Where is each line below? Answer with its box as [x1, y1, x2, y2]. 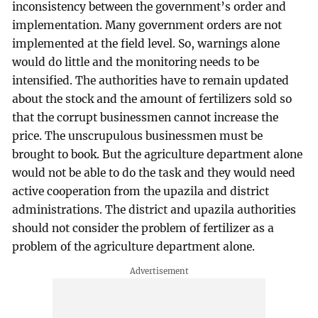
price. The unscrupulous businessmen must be [12, 128, 263, 143]
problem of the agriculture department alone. [12, 239, 256, 253]
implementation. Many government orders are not [12, 18, 283, 32]
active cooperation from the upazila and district [12, 184, 270, 198]
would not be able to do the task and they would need [12, 165, 296, 180]
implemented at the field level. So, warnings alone [12, 36, 280, 50]
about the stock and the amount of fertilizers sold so [12, 92, 292, 106]
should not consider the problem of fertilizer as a [12, 221, 275, 235]
